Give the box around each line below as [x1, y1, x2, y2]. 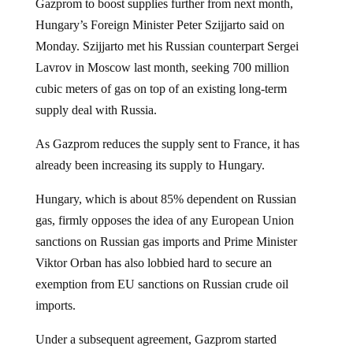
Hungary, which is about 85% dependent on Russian [35, 192, 296, 206]
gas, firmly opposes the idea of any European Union [35, 214, 294, 228]
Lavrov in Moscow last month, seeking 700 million [35, 61, 289, 75]
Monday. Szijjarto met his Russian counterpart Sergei [35, 39, 299, 54]
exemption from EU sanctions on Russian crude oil [35, 277, 288, 292]
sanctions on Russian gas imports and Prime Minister [35, 235, 297, 249]
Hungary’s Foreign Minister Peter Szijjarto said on [35, 18, 284, 32]
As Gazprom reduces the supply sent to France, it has [35, 137, 299, 151]
